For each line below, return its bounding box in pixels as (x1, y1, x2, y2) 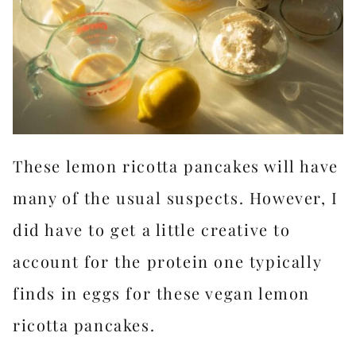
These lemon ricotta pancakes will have (13, 155, 339, 176)
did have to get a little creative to (13, 219, 291, 240)
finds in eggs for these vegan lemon (13, 282, 311, 304)
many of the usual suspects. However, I (13, 187, 339, 208)
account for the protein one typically (13, 250, 322, 272)
